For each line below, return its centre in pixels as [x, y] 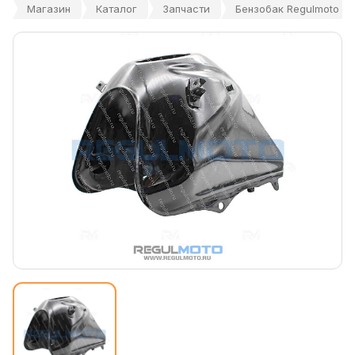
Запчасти [186, 9]
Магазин [49, 9]
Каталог [116, 9]
